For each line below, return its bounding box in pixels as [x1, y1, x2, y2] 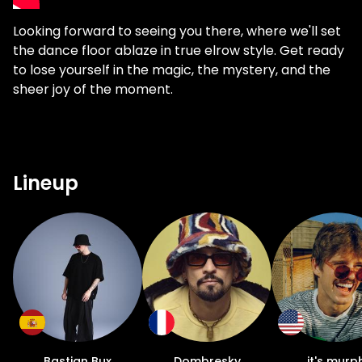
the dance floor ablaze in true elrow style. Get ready [13, 40, 344, 60]
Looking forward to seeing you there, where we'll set [13, 21, 341, 40]
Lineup [13, 169, 78, 196]
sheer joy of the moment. [13, 79, 173, 99]
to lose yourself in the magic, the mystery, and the [13, 60, 330, 79]
